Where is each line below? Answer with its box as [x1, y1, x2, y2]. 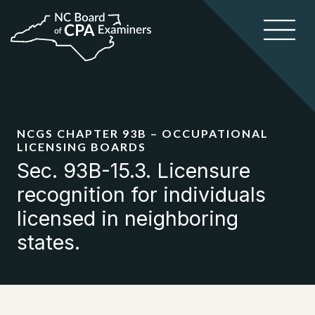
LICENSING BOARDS [17, 140, 146, 153]
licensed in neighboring [17, 206, 238, 231]
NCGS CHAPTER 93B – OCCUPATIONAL [17, 127, 269, 140]
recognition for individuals [17, 182, 266, 207]
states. [17, 230, 80, 255]
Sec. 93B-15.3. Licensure [17, 158, 250, 183]
